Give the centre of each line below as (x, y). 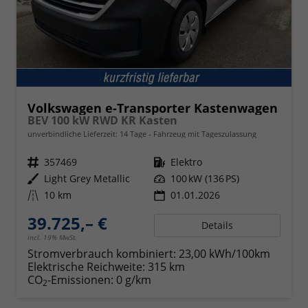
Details (217, 225)
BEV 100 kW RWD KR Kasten (102, 120)
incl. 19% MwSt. (52, 237)
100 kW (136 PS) (205, 178)
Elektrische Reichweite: (86, 266)
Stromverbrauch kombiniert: (102, 253)
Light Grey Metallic (87, 178)
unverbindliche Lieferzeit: (74, 133)
